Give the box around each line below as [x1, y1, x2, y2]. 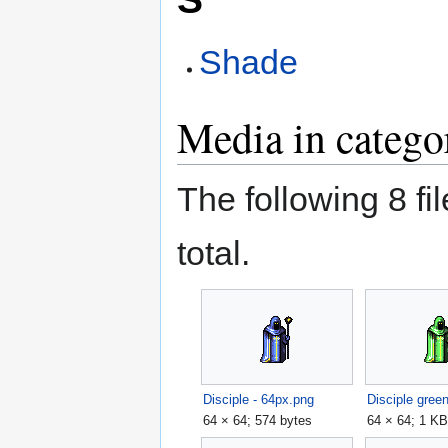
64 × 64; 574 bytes [203, 413, 313, 429]
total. [177, 234, 250, 273]
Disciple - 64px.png [203, 392, 315, 408]
